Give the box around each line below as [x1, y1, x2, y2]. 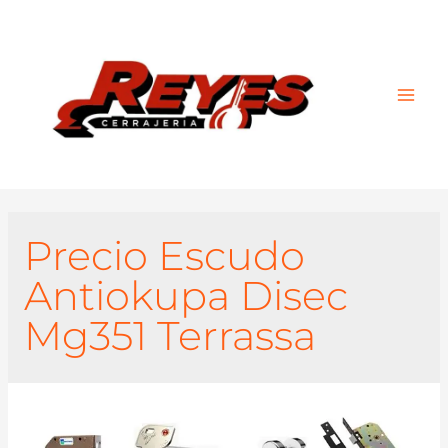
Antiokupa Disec [23, 270, 348, 320]
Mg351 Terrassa [23, 310, 316, 360]
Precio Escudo [23, 230, 305, 280]
